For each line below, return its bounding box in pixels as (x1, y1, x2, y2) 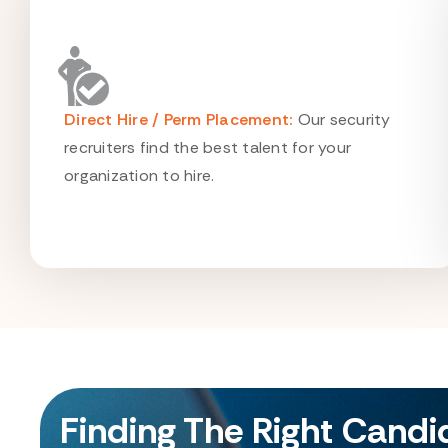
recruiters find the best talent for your (64, 137, 351, 158)
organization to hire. (64, 165, 215, 186)
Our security (293, 109, 391, 130)
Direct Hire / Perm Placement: (64, 109, 294, 130)
